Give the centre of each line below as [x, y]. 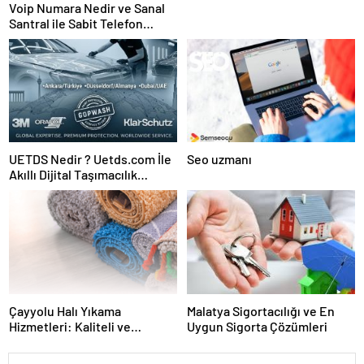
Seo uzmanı [219, 159]
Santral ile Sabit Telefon [76, 24]
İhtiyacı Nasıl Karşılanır [74, 39]
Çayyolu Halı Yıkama [65, 310]
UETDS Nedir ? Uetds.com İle [90, 159]
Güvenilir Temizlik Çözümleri [89, 341]
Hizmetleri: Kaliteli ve [70, 326]
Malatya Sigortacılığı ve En [261, 311]
